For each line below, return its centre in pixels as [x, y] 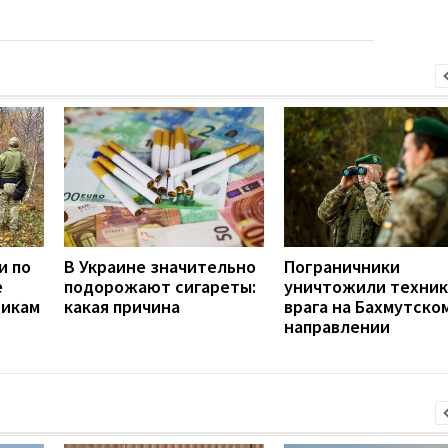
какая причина [122, 306]
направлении [337, 326]
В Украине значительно [160, 266]
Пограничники [342, 266]
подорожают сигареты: [160, 286]
